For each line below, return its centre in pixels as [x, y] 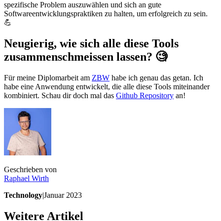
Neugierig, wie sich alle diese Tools [91, 44]
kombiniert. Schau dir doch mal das [60, 95]
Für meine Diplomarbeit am [48, 77]
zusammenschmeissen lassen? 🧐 [86, 57]
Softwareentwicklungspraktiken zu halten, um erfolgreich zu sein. [106, 14]
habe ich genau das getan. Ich [156, 77]
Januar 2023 [63, 195]
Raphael [17, 178]
